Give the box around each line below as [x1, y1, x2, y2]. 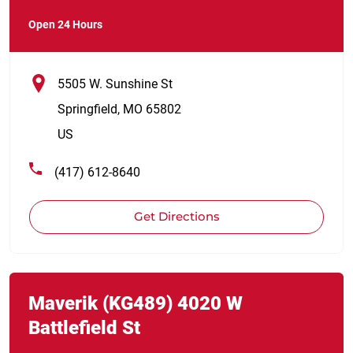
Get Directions [133, 209, 220, 225]
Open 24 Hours [28, 17, 102, 31]
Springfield [58, 101, 117, 117]
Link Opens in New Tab [9, 269, 149, 285]
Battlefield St [28, 316, 140, 339]
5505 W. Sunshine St [58, 76, 173, 91]
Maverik [28, 292, 98, 314]
